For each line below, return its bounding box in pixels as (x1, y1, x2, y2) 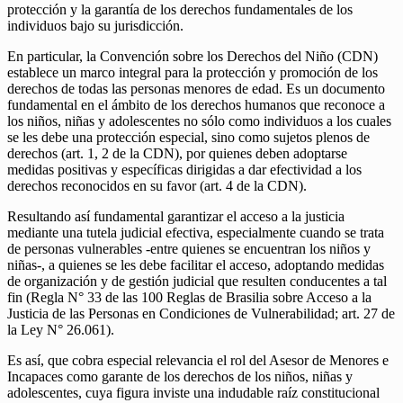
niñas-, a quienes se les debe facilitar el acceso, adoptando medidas (7, 257, 384, 273)
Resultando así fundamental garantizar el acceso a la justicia (7, 209, 345, 225)
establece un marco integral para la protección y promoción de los (7, 65, 378, 81)
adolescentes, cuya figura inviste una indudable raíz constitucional (7, 385, 380, 401)
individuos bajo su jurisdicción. (7, 18, 184, 34)
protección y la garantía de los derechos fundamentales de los (7, 2, 353, 18)
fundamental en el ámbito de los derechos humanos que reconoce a (7, 97, 385, 113)
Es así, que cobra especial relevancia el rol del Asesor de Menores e (7, 353, 389, 369)
